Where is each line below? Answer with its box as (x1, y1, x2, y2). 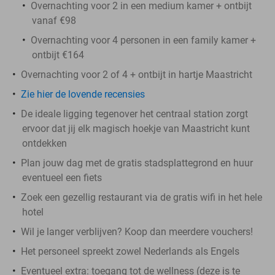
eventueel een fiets (22, 171, 102, 184)
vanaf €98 (32, 14, 76, 26)
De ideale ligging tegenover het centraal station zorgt (21, 107, 248, 120)
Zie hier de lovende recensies (21, 88, 145, 100)
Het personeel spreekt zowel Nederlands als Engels (21, 245, 239, 257)
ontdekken (22, 137, 67, 149)
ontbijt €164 (32, 48, 84, 61)
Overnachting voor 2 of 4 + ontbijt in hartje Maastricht (21, 68, 252, 80)
